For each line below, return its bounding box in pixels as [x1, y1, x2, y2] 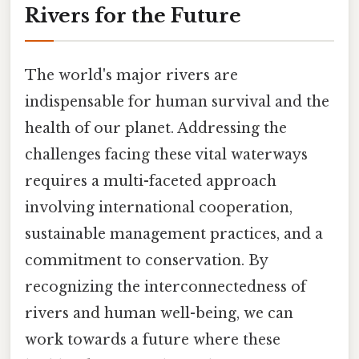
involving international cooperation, [25, 198, 292, 216]
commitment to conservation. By [25, 251, 268, 269]
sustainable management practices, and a [25, 224, 323, 243]
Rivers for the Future [25, 3, 241, 27]
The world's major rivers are [25, 66, 238, 84]
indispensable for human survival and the [25, 92, 329, 111]
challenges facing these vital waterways [25, 145, 308, 163]
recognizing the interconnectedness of [25, 277, 306, 296]
